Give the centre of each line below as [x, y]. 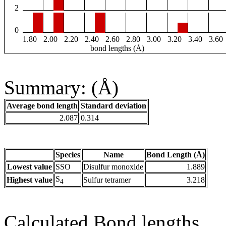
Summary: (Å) [61, 88]
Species [68, 155]
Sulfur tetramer [107, 180]
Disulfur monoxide [113, 167]
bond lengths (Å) [117, 48]
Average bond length [42, 106]
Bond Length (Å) [176, 155]
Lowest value [30, 167]
